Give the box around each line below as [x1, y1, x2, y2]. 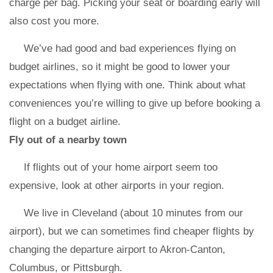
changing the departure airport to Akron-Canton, [9, 244, 225, 255]
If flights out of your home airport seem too [24, 161, 218, 173]
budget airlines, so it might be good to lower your [9, 61, 230, 73]
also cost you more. [9, 15, 99, 27]
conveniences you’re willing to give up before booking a [9, 97, 260, 109]
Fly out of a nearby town [9, 134, 127, 146]
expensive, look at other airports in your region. [9, 180, 224, 191]
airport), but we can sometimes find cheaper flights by [9, 225, 254, 237]
